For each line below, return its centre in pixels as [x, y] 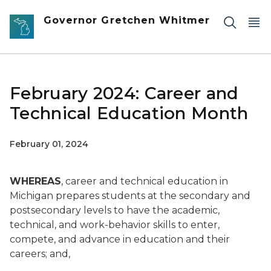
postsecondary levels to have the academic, [115, 210]
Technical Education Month [129, 113]
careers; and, [40, 254]
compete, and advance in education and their [120, 239]
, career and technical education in [145, 181]
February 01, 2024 [49, 144]
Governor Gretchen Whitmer [127, 20]
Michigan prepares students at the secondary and [130, 196]
